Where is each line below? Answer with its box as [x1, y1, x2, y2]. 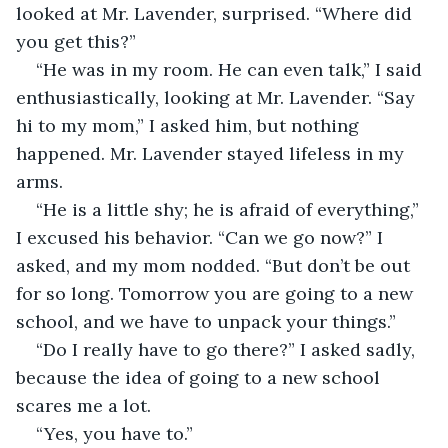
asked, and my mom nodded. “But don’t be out [16, 253, 415, 277]
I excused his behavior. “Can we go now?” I [16, 225, 388, 249]
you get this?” [16, 29, 136, 53]
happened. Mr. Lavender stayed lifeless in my [16, 141, 409, 165]
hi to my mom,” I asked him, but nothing [16, 113, 364, 137]
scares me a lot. [16, 393, 151, 417]
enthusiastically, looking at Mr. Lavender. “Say [16, 85, 420, 109]
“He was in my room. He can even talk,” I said [36, 57, 427, 81]
